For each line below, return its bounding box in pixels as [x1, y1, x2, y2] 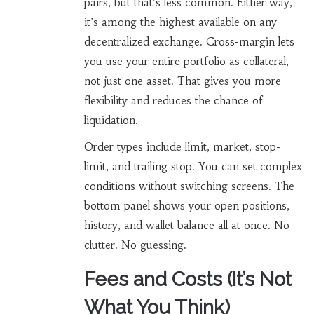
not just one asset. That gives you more [83, 74, 281, 88]
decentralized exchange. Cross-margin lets [83, 35, 294, 49]
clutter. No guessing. [83, 238, 186, 252]
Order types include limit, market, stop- [83, 140, 280, 154]
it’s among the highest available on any [83, 15, 277, 29]
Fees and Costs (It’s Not [83, 268, 292, 292]
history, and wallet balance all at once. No [83, 219, 289, 233]
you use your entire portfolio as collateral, [83, 55, 289, 69]
